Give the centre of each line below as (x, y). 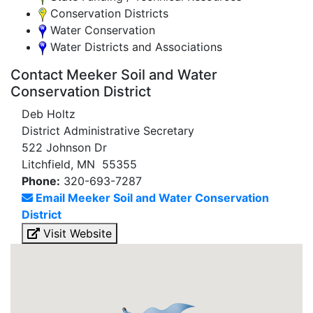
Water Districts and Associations (134, 47)
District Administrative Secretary (108, 131)
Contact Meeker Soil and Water (114, 75)
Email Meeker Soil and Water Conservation (152, 198)
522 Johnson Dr (64, 147)
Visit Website (76, 233)
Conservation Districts (108, 13)
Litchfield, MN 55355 (79, 164)
